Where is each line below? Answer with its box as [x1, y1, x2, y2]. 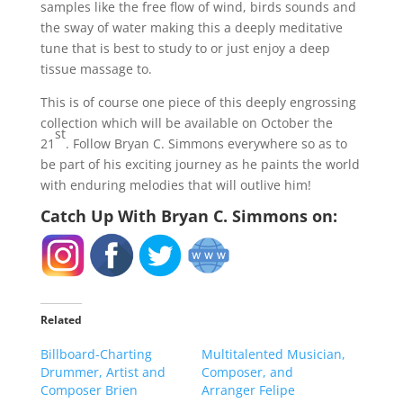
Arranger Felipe [201, 381, 295, 399]
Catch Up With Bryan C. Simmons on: [40, 205, 337, 228]
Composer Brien [40, 381, 138, 399]
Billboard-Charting [40, 345, 152, 363]
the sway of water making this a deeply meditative [40, 19, 343, 37]
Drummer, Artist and [40, 363, 166, 381]
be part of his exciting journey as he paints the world [40, 156, 360, 174]
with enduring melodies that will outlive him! [40, 176, 311, 194]
